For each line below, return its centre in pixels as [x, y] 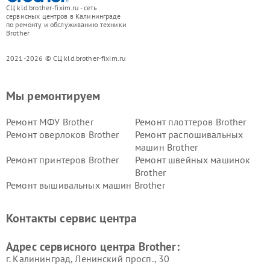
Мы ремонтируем [53, 96]
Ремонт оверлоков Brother [63, 135]
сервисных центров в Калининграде [63, 16]
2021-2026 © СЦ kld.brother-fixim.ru [66, 58]
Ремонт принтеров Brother [63, 160]
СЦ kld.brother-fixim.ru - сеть [52, 8]
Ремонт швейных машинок [193, 160]
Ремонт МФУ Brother [50, 122]
